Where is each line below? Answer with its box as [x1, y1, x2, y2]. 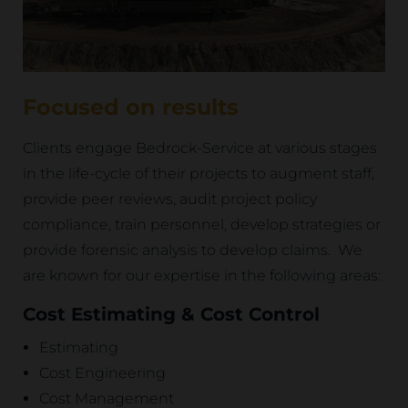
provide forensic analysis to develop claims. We [23, 241, 362, 260]
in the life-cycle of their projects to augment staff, [23, 165, 374, 183]
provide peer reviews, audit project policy [23, 190, 317, 209]
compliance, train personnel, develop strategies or [23, 216, 381, 234]
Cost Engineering [39, 364, 166, 382]
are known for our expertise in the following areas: [23, 267, 381, 285]
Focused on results [23, 94, 239, 121]
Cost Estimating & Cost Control [23, 303, 320, 326]
